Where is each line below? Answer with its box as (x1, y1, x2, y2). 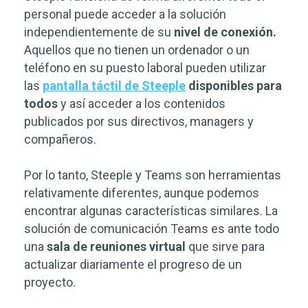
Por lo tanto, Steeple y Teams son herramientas (24, 168, 281, 183)
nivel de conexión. (174, 25, 276, 40)
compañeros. (24, 132, 96, 147)
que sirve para (188, 239, 265, 254)
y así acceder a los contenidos (58, 96, 225, 111)
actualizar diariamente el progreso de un (24, 257, 242, 272)
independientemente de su (24, 25, 174, 40)
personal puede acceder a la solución (24, 7, 226, 22)
